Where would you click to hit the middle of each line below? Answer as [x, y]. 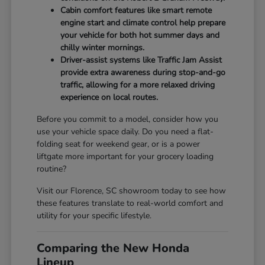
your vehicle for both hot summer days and [140, 35]
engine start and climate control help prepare [143, 22]
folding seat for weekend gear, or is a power [119, 144]
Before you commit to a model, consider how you [128, 119]
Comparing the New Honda [113, 248]
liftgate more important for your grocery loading [125, 156]
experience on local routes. [109, 97]
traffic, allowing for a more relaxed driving [138, 85]
